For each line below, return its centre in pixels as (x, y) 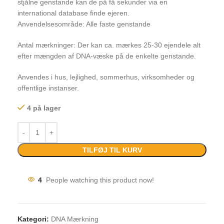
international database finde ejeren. (73, 13)
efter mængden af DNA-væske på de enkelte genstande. (107, 56)
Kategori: (33, 219)
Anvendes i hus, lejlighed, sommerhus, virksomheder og (106, 77)
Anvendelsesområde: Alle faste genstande (84, 24)
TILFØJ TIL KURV (112, 150)
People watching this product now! (100, 180)
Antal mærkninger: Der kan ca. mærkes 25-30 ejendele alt (109, 45)
